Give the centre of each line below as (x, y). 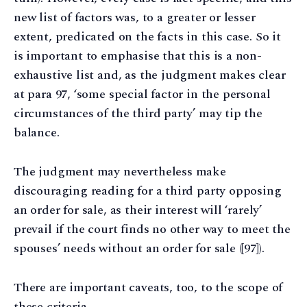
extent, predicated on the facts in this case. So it (147, 36)
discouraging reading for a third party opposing (148, 191)
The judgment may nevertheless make (120, 171)
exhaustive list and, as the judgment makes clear (150, 75)
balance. (37, 132)
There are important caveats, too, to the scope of (148, 287)
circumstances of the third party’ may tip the (138, 113)
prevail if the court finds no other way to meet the (152, 229)
